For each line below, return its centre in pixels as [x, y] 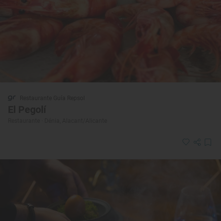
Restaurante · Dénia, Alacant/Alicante [57, 121]
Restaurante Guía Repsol [52, 98]
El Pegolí [27, 110]
